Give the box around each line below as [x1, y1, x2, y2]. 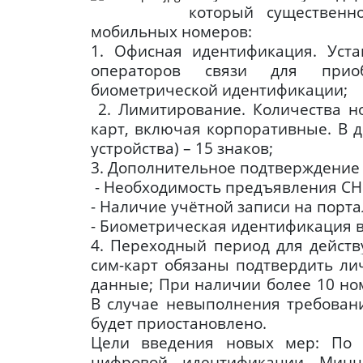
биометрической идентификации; [91, 79, 348, 100]
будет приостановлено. [91, 313, 267, 334]
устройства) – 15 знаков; [91, 138, 273, 159]
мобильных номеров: [91, 21, 252, 42]
